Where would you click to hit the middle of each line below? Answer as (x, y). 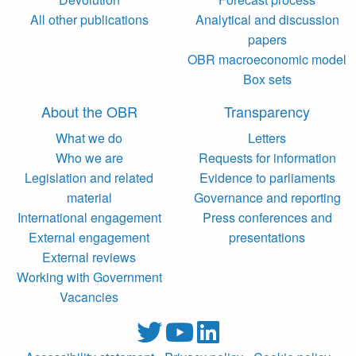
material (89, 197)
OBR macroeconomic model (267, 59)
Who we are (89, 157)
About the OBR (89, 111)
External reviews (89, 257)
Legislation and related (89, 177)
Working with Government (89, 277)
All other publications (89, 19)
